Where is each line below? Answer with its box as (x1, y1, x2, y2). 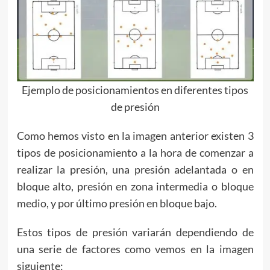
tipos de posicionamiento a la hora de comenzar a (16, 145, 254, 159)
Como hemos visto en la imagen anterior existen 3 (16, 128, 254, 142)
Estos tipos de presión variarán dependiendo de (16, 225, 254, 239)
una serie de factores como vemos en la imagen (16, 242, 254, 256)
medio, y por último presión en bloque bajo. (16, 196, 217, 210)
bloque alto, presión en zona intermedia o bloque (16, 179, 254, 193)
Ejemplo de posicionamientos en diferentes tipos (22, 83, 248, 96)
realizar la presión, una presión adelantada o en (16, 162, 254, 176)
